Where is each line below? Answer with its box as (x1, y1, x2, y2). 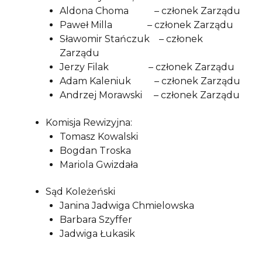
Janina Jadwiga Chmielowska (60, 200, 194, 212)
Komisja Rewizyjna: (46, 116, 132, 128)
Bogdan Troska (60, 144, 131, 156)
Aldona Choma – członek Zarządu (60, 5, 240, 17)
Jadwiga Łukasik (60, 228, 135, 240)
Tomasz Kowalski (60, 130, 138, 142)
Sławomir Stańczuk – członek (60, 33, 203, 45)
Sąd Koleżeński (46, 186, 115, 198)
